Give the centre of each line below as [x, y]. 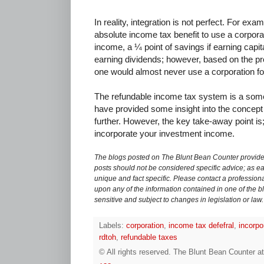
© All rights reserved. [136, 252]
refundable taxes [149, 238]
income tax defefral [201, 226]
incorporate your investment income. [164, 134]
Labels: [113, 226]
